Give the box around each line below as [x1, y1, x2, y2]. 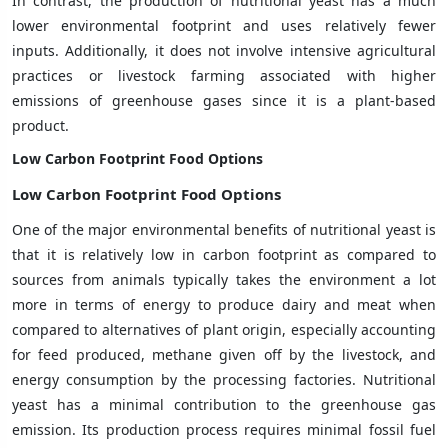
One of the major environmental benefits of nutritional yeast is [12, 219, 436, 239]
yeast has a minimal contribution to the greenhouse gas [12, 394, 436, 414]
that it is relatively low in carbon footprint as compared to [12, 244, 436, 264]
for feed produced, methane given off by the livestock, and [12, 344, 436, 364]
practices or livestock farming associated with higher [12, 65, 436, 85]
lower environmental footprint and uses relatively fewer [12, 15, 436, 35]
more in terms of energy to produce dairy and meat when [12, 294, 436, 314]
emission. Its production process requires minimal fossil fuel [12, 419, 436, 439]
